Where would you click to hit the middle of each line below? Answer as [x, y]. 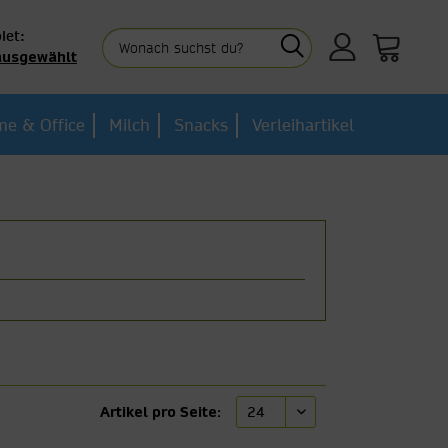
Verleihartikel [302, 125]
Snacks [200, 125]
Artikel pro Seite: [161, 411]
